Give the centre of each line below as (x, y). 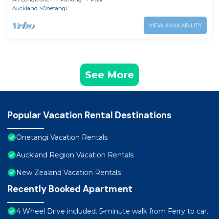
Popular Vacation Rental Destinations (89, 115)
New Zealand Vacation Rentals (68, 173)
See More (109, 75)
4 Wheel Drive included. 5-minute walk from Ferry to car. (112, 211)
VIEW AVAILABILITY (175, 26)
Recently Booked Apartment (70, 189)
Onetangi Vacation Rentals (62, 138)
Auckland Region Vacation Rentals (75, 155)
